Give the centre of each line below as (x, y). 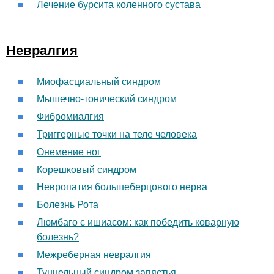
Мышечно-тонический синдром (107, 99)
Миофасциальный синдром (99, 81)
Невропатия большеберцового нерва (122, 187)
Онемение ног (69, 152)
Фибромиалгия (70, 117)
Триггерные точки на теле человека (117, 135)
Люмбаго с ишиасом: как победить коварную (138, 223)
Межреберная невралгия (94, 254)
